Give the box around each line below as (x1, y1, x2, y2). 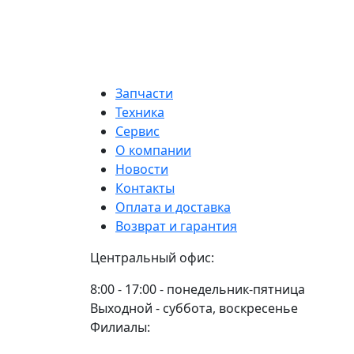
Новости (115, 160, 168, 179)
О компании (115, 141, 191, 160)
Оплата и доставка (115, 198, 231, 217)
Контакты (115, 179, 175, 198)
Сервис (115, 122, 160, 141)
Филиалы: (90, 318, 150, 337)
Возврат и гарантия (115, 217, 237, 235)
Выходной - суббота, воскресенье (90, 299, 298, 318)
